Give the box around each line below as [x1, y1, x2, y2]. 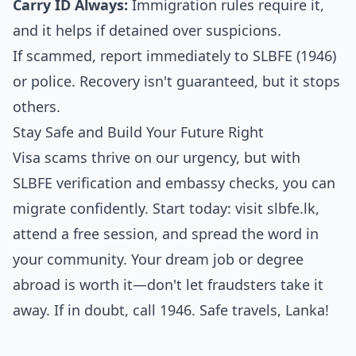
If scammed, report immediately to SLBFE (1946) [13, 46, 336, 65]
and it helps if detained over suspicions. [13, 21, 281, 40]
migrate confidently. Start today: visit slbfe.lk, [13, 199, 319, 218]
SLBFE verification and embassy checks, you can [13, 173, 335, 192]
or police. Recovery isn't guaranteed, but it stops [13, 72, 340, 91]
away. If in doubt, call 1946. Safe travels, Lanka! [13, 300, 329, 319]
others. [13, 97, 60, 116]
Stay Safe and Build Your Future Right [13, 122, 264, 141]
